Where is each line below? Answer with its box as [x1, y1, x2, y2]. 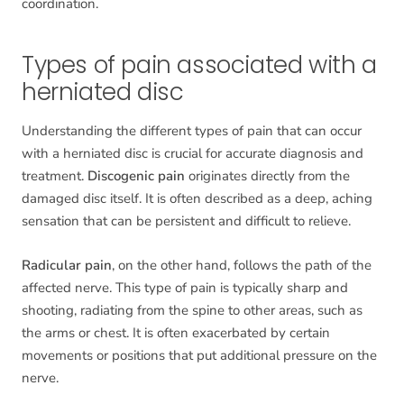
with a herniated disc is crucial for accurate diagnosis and [22, 144, 363, 163]
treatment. [22, 167, 87, 186]
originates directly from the [185, 167, 350, 186]
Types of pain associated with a [22, 49, 377, 82]
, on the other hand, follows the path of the [112, 256, 372, 275]
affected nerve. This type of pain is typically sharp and [22, 279, 348, 298]
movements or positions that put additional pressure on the [22, 346, 377, 365]
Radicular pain [22, 256, 112, 275]
